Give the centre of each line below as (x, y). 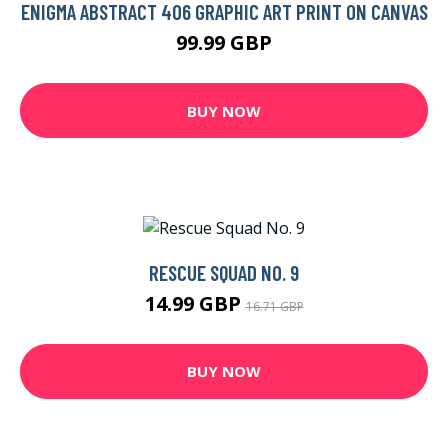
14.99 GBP (195, 303)
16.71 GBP (274, 306)
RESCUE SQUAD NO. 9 (224, 272)
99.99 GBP (224, 43)
